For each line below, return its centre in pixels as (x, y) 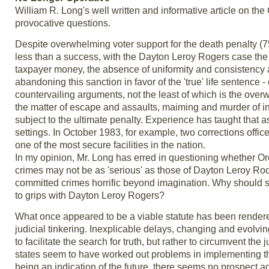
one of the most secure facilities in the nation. (110, 145)
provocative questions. (63, 23)
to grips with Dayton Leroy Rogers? (90, 195)
